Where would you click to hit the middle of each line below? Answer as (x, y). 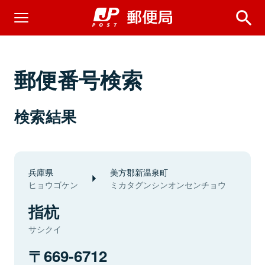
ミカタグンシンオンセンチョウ (168, 185)
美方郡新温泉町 (139, 172)
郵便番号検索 (79, 79)
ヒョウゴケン (53, 185)
